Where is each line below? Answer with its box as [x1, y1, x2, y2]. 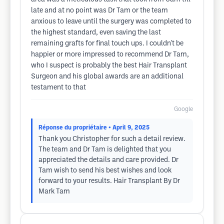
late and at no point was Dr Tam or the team [31, 7, 168, 14]
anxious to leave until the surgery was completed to [31, 18, 191, 25]
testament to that [31, 84, 86, 91]
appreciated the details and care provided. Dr [38, 157, 178, 163]
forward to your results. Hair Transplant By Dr [38, 178, 180, 184]
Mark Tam [38, 188, 70, 195]
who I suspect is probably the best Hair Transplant [31, 62, 187, 69]
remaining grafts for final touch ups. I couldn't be [31, 40, 183, 47]
